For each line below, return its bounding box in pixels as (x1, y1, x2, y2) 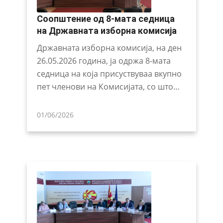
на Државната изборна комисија (36, 25, 177, 36)
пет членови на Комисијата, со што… (36, 81, 180, 92)
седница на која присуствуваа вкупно (36, 68, 182, 79)
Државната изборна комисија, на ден (36, 42, 182, 53)
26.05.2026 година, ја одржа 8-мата (36, 55, 171, 66)
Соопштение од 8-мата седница (36, 13, 175, 24)
